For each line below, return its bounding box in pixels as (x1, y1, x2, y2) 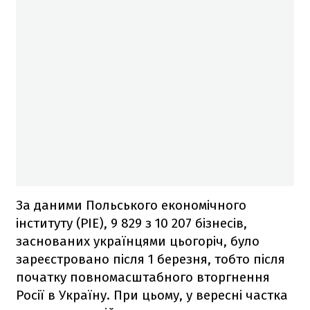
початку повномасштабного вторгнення (16, 268, 270, 285)
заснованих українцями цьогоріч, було (16, 232, 259, 249)
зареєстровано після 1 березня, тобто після (16, 250, 285, 267)
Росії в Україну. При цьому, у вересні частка (16, 286, 288, 303)
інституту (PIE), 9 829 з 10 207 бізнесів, (16, 215, 247, 231)
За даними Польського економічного (16, 197, 246, 213)
